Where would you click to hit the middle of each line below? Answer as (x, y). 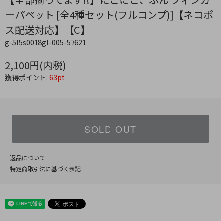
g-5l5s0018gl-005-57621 (46, 42)
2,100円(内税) (36, 65)
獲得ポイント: (27, 78)
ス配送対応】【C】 (48, 30)
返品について (28, 158)
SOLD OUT (110, 129)
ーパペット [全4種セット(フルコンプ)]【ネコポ (109, 15)
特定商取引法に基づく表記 (45, 169)
